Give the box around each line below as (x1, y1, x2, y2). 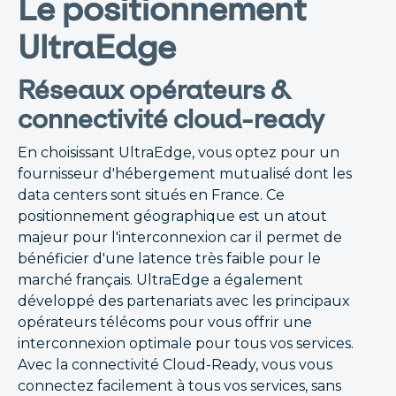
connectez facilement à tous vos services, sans (18, 377, 341, 394)
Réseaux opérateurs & (18, 75, 291, 104)
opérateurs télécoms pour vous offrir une (18, 314, 312, 331)
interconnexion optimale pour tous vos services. (18, 335, 354, 352)
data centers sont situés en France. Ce (18, 187, 285, 203)
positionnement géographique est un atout (18, 208, 327, 225)
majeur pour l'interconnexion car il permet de (18, 229, 342, 246)
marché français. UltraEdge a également (18, 271, 303, 288)
